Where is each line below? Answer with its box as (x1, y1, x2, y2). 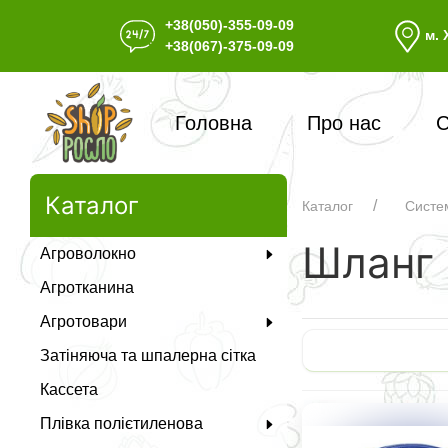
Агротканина (40, 279, 134, 297)
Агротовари (40, 313, 127, 331)
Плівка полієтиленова (40, 415, 203, 433)
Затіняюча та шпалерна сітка (40, 347, 256, 365)
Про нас (307, 112, 382, 135)
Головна (175, 112, 253, 135)
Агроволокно (40, 245, 136, 263)
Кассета (40, 381, 98, 399)
